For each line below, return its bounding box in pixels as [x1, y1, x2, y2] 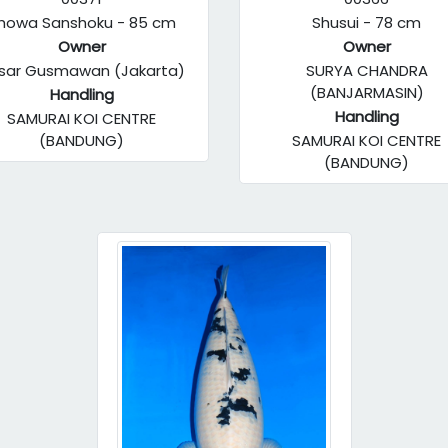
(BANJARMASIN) [309, 82, 424, 103]
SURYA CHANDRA [305, 60, 428, 81]
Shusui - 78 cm [312, 12, 421, 33]
